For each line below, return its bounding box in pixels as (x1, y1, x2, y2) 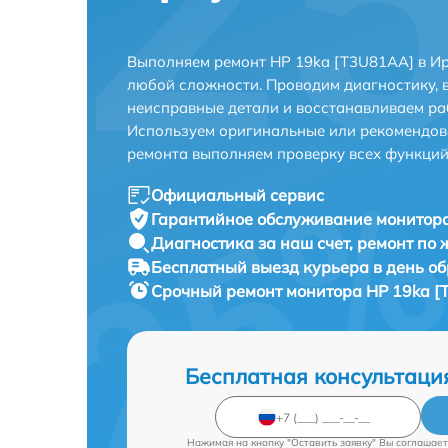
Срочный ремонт (151, 281, 286, 301)
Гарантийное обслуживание (151, 209, 376, 229)
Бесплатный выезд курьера (151, 257, 373, 277)
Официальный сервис (151, 185, 324, 205)
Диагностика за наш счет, (151, 233, 357, 253)
